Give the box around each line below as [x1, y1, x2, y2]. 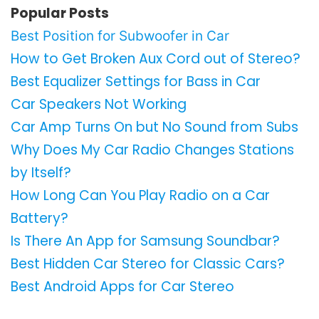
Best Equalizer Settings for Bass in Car [11, 71, 261, 91]
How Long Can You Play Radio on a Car [11, 185, 270, 205]
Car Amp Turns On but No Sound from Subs [11, 117, 298, 137]
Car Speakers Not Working [11, 94, 187, 114]
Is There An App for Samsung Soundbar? [11, 231, 280, 251]
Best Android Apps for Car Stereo [11, 276, 234, 296]
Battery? [11, 208, 68, 228]
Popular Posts [11, 3, 109, 23]
